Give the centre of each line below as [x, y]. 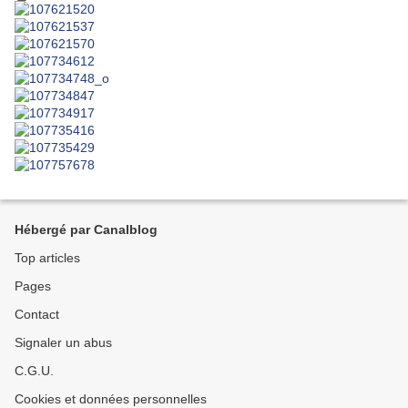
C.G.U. [34, 371]
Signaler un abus [63, 342]
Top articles [47, 258]
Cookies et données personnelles [111, 399]
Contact [37, 314]
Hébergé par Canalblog [86, 229]
